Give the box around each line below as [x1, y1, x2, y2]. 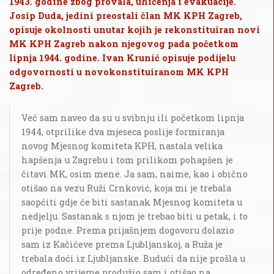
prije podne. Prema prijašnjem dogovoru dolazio [21, 224, 234, 237]
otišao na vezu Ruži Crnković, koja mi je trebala [21, 182, 231, 194]
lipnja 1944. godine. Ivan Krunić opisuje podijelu [9, 52, 235, 64]
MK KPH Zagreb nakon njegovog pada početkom [9, 38, 239, 50]
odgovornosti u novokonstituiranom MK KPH [9, 66, 229, 78]
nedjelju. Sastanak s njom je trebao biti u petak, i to [21, 210, 248, 223]
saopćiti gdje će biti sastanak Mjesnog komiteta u [21, 196, 242, 209]
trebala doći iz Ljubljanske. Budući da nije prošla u [21, 253, 245, 265]
